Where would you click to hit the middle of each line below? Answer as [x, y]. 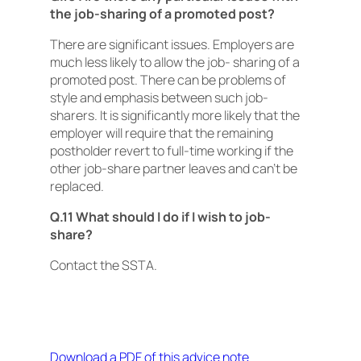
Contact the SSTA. [104, 265]
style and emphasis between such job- [159, 98]
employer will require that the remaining [162, 133]
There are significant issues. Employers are [172, 44]
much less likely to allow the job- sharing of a [175, 62]
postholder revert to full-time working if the [172, 151]
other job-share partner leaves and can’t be [174, 168]
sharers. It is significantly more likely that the [175, 115]
